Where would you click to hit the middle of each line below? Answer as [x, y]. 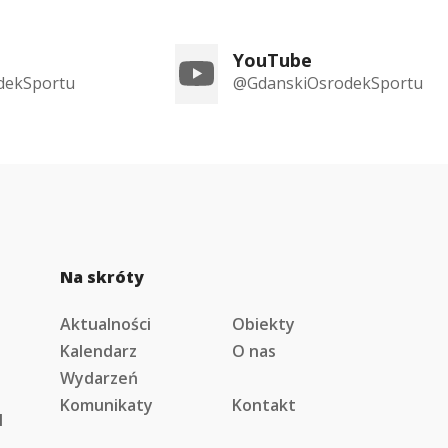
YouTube [272, 60]
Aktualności [106, 324]
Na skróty [102, 277]
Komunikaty [107, 405]
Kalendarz [99, 351]
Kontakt [263, 405]
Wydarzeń [99, 378]
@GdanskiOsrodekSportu [328, 83]
